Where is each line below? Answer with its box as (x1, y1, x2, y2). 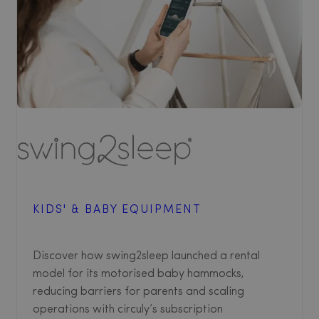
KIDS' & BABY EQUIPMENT (33, 204, 202, 216)
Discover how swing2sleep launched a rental (33, 251, 260, 263)
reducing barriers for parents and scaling (33, 286, 244, 298)
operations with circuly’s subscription (33, 304, 223, 316)
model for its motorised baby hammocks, (33, 268, 244, 281)
